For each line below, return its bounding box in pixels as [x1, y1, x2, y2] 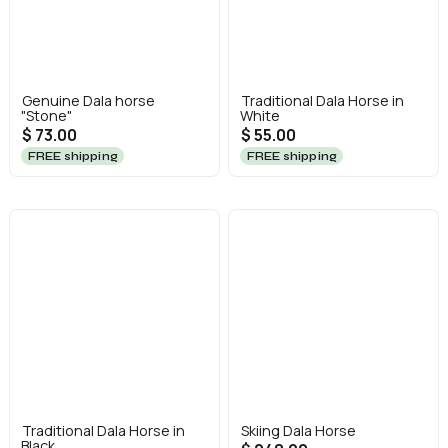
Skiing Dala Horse [240, 420, 356, 440]
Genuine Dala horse [21, 91, 155, 111]
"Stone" [20, 106, 72, 126]
